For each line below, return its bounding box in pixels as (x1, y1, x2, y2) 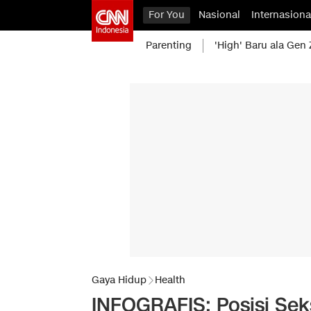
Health (155, 274, 185, 287)
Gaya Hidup (92, 274, 146, 287)
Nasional (199, 8, 240, 22)
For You (149, 8, 185, 22)
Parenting (146, 39, 192, 52)
